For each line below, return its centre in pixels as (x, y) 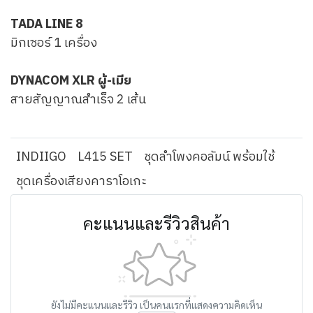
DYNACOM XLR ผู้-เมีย (71, 81)
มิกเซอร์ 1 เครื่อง (54, 43)
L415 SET (105, 157)
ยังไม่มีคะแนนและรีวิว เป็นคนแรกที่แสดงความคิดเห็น (156, 305)
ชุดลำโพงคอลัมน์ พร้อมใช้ (209, 157)
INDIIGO (41, 157)
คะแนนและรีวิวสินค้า (156, 223)
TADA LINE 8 (47, 24)
